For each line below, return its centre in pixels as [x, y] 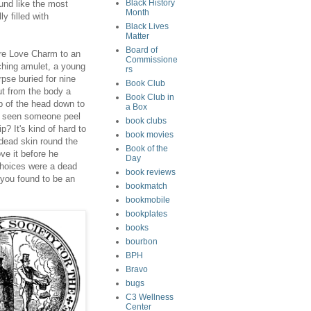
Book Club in [150, 97]
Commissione [152, 60]
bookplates [146, 214]
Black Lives [147, 26]
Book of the [147, 149]
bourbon [142, 242]
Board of [142, 50]
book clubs [146, 121]
